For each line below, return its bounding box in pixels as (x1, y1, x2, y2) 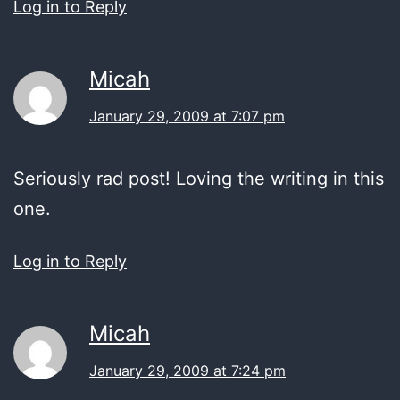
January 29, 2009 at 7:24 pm (89, 361, 286, 379)
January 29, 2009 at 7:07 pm (89, 106, 285, 125)
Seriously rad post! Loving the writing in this (13, 167, 384, 189)
